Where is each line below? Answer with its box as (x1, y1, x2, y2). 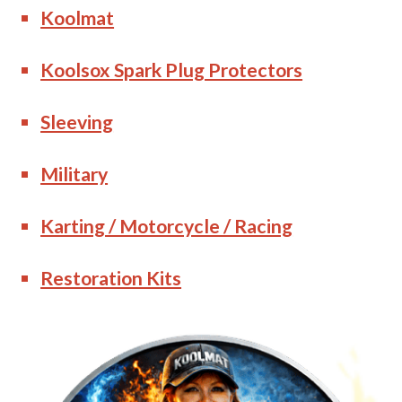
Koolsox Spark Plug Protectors (40, 57, 303, 82)
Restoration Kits (40, 266, 182, 290)
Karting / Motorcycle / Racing (40, 214, 293, 238)
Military (40, 162, 109, 186)
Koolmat (40, 5, 115, 30)
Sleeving (40, 109, 114, 134)
